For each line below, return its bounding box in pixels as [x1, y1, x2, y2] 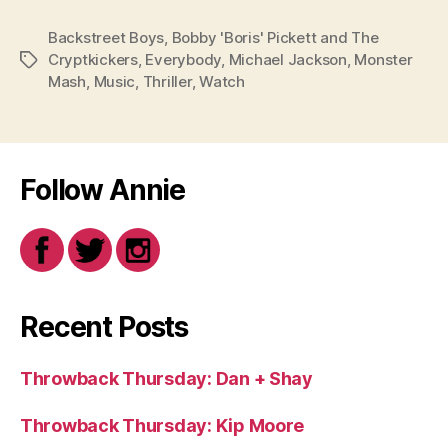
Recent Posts [20, 309, 189, 344]
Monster [354, 49, 413, 69]
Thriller [142, 71, 192, 91]
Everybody [145, 49, 222, 69]
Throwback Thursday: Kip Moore [20, 414, 305, 436]
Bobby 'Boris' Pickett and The [171, 27, 379, 47]
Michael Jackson [228, 49, 347, 69]
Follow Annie [20, 172, 186, 207]
